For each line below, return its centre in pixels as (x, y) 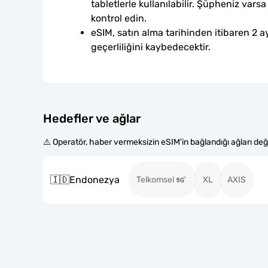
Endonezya (95, 179)
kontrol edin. (119, 18)
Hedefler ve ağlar (92, 118)
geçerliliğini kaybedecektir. (151, 47)
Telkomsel (155, 180)
